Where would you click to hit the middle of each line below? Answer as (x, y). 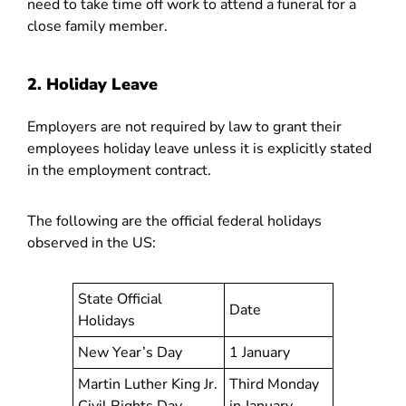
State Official (120, 299)
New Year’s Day (130, 353)
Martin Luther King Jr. (148, 384)
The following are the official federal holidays (174, 221)
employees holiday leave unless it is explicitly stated (199, 149)
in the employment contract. (121, 170)
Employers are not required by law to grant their (184, 127)
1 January (260, 353)
